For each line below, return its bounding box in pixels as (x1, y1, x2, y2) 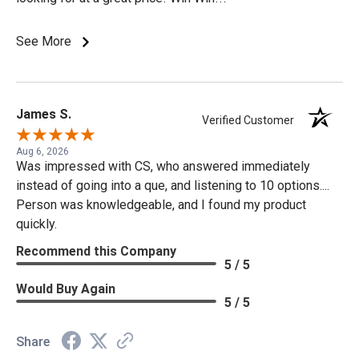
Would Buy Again (16, 280, 115, 296)
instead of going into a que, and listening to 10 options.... (16, 177, 329, 193)
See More (16, 33, 75, 49)
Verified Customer (202, 113, 302, 127)
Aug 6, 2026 (16, 145, 69, 157)
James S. (16, 106, 71, 122)
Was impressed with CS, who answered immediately (16, 158, 310, 174)
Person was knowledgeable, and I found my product (16, 196, 306, 212)
